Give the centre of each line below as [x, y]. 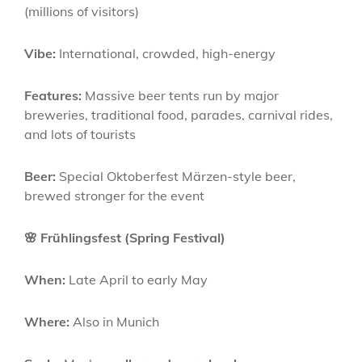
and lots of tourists [80, 134]
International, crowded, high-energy [166, 53]
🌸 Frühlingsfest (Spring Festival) [125, 238]
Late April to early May [137, 280]
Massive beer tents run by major [180, 95]
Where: [47, 322]
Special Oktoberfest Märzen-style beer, [176, 176]
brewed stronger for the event [114, 196]
